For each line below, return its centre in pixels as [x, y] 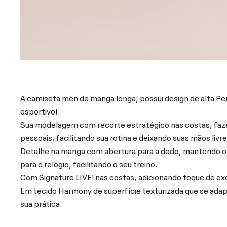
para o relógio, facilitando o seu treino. [89, 163]
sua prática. [41, 203]
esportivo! [39, 111]
